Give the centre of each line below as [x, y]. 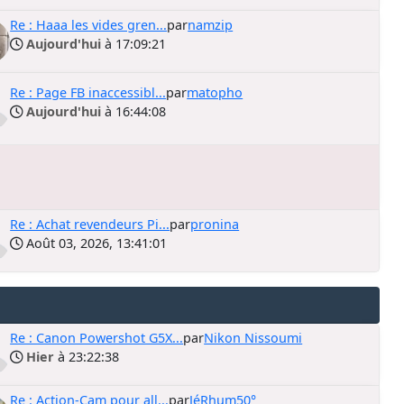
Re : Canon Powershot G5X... [97, 338]
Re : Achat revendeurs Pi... [90, 224]
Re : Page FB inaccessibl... [88, 92]
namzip [211, 25]
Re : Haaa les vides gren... [89, 25]
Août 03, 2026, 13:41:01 [95, 243]
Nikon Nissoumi [253, 338]
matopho [215, 92]
